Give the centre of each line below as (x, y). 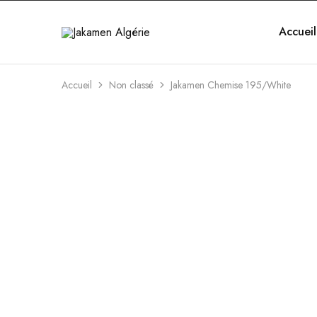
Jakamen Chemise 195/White (231, 85)
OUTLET (84, 127)
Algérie (78, 47)
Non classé (131, 85)
